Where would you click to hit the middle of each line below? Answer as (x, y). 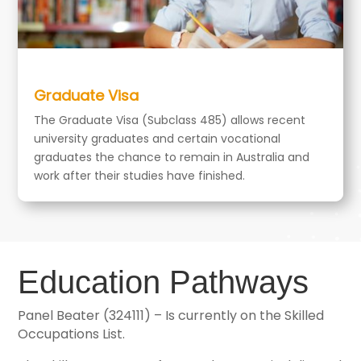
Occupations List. (72, 334)
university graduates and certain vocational (158, 139)
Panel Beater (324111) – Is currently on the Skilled (171, 316)
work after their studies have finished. (140, 176)
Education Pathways (164, 282)
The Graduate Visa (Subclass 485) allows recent (170, 120)
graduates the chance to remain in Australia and (172, 158)
